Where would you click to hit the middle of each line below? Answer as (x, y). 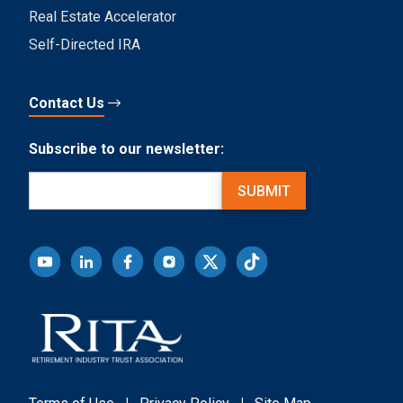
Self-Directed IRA (85, 45)
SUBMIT (264, 191)
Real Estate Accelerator (103, 17)
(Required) (92, 180)
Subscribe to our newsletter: (126, 149)
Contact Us (67, 103)
